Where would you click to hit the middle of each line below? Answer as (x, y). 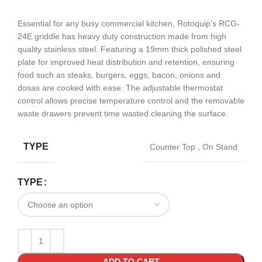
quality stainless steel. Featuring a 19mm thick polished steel (130, 49)
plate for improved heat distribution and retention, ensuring (126, 62)
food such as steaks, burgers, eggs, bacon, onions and (119, 75)
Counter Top (174, 147)
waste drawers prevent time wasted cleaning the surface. (123, 114)
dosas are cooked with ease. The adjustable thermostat (120, 88)
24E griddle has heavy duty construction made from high (122, 37)
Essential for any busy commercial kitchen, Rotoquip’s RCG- (129, 24)
